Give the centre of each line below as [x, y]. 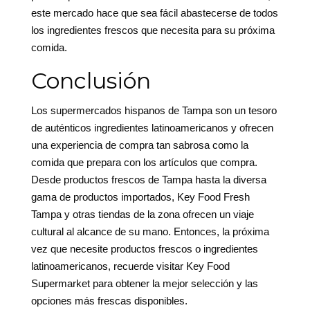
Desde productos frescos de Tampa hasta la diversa [148, 180]
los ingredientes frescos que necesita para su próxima [153, 30]
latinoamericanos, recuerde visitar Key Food [130, 266]
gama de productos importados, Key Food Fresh [140, 197]
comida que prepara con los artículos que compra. [144, 163]
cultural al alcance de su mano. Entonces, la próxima [150, 232]
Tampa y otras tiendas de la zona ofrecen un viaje [142, 215]
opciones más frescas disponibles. [109, 301]
